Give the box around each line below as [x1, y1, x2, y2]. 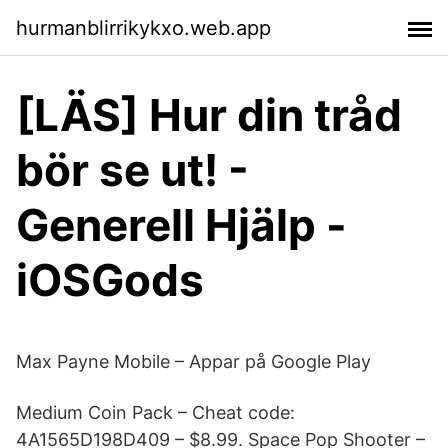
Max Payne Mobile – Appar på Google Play [16, 351, 371, 372]
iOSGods [16, 253, 204, 307]
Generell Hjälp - [16, 198, 347, 252]
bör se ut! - [16, 143, 249, 197]
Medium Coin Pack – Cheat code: [16, 402, 295, 423]
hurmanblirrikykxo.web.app [16, 15, 271, 40]
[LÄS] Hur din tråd [16, 88, 402, 142]
